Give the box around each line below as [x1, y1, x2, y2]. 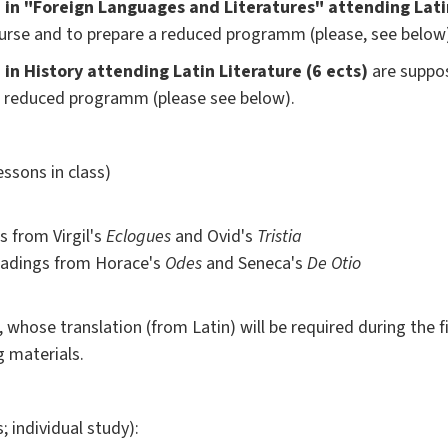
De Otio [307, 251, 361, 277]
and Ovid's [171, 224, 257, 250]
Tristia [257, 224, 302, 250]
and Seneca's [202, 251, 307, 277]
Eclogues [106, 224, 171, 250]
